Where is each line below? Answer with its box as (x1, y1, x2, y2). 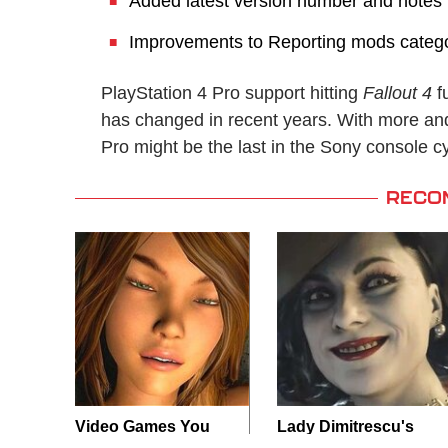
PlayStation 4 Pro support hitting (101, 83, 363, 103)
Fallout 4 (363, 83, 432, 103)
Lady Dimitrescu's (276, 418, 414, 435)
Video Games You (75, 418, 210, 435)
